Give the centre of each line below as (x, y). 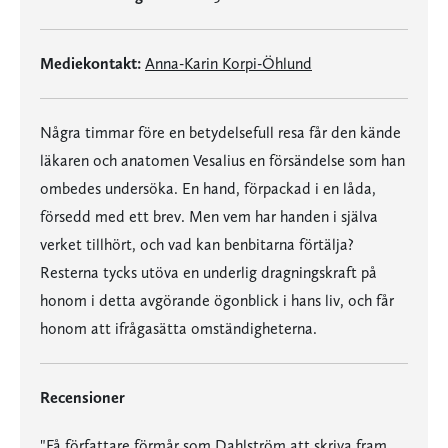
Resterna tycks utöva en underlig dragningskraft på (208, 272)
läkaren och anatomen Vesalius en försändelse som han (222, 160)
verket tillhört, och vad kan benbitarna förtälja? (197, 244)
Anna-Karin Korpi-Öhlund (228, 63)
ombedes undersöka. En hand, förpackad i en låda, (208, 188)
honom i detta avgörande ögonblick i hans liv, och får (217, 300)
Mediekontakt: (90, 63)
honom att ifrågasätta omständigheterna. (178, 328)
